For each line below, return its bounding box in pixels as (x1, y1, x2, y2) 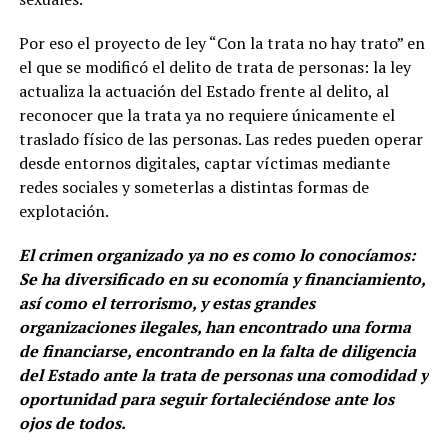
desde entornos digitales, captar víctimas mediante (18, 151, 390, 174)
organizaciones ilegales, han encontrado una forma (18, 315, 411, 338)
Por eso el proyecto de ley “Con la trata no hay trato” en (18, 31, 425, 54)
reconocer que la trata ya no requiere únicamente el (18, 103, 395, 126)
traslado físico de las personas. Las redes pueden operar (18, 127, 423, 150)
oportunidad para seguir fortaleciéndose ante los (18, 387, 394, 410)
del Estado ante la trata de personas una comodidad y (18, 363, 428, 386)
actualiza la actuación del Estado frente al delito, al (18, 79, 389, 102)
